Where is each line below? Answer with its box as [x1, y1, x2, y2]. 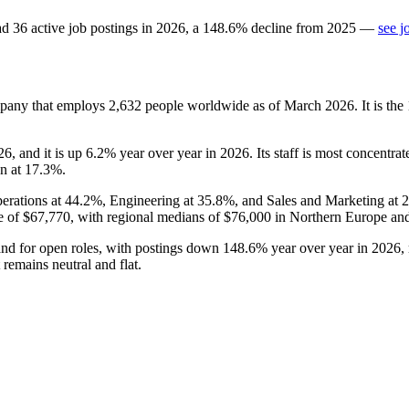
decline [251, 19, 292, 36]
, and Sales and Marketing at [235, 192, 402, 208]
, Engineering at [102, 192, 197, 208]
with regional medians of [74, 208, 224, 225]
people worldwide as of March [142, 97, 325, 113]
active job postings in [27, 19, 156, 36]
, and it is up [12, 144, 86, 161]
